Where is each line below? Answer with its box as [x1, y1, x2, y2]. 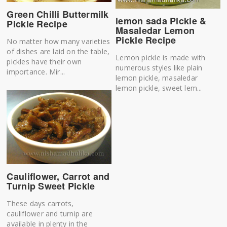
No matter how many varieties [7, 36, 110, 47]
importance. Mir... [7, 67, 65, 77]
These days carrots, [7, 199, 74, 209]
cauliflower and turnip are [7, 209, 93, 219]
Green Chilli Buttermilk [7, 8, 109, 21]
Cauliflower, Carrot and [7, 170, 110, 183]
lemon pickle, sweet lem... [116, 83, 202, 93]
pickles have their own [7, 57, 82, 67]
